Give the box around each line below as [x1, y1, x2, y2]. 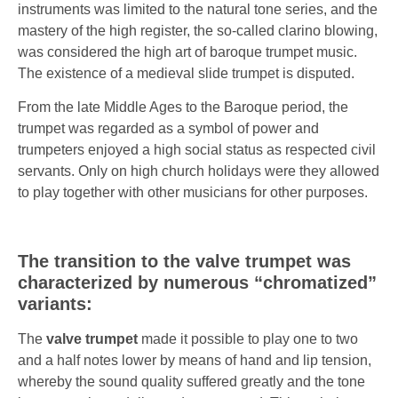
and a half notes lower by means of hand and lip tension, [18, 352, 371, 368]
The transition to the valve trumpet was [18, 251, 351, 271]
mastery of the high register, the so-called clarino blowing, [18, 22, 378, 38]
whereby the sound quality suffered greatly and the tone [18, 373, 365, 389]
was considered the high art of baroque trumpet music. [18, 44, 357, 60]
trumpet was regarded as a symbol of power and [18, 121, 319, 137]
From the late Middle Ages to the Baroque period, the [18, 99, 348, 115]
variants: [18, 293, 92, 314]
